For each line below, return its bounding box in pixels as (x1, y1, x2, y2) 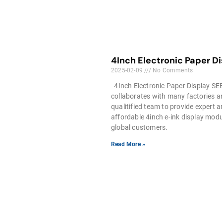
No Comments (151, 66, 193, 74)
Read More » (111, 140, 146, 148)
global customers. (111, 123, 168, 131)
